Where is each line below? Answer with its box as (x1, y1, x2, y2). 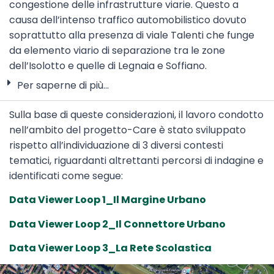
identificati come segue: (9, 168, 123, 183)
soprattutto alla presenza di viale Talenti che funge (9, 28, 254, 43)
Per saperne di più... (17, 78, 109, 92)
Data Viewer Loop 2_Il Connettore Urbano (9, 217, 226, 231)
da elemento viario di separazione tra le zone (9, 43, 228, 58)
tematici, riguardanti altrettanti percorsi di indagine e (9, 153, 264, 168)
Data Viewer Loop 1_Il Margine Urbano (9, 193, 206, 207)
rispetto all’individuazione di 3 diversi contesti (9, 138, 223, 152)
